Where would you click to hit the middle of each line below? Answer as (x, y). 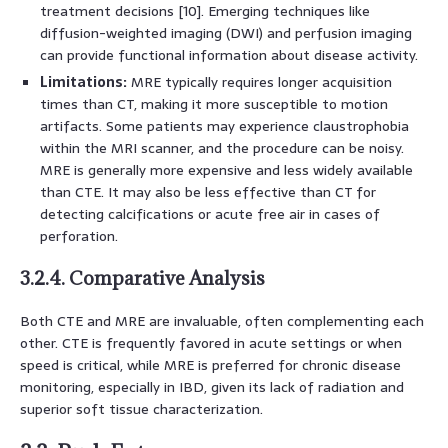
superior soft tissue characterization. (141, 408)
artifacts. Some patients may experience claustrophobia (224, 125)
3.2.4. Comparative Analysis (142, 277)
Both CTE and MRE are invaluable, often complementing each (222, 320)
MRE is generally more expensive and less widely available (226, 169)
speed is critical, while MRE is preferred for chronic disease (210, 364)
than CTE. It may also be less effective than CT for (208, 191)
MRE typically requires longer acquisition (259, 81)
